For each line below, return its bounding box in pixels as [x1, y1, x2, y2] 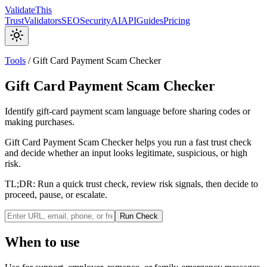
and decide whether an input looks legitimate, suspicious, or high [5, 147, 247, 158]
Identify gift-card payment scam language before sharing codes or [5, 105, 250, 116]
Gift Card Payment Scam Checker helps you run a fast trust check [5, 136, 252, 147]
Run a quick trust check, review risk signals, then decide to [38, 178, 258, 189]
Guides [136, 15, 163, 26]
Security [80, 15, 111, 26]
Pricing [163, 15, 190, 26]
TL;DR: [5, 178, 35, 189]
